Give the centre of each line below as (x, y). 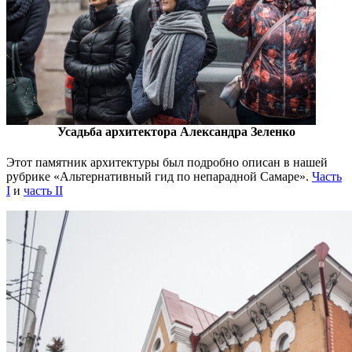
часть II (43, 191)
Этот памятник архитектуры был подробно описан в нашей (167, 163)
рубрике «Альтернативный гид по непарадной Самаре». (159, 177)
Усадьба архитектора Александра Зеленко (176, 132)
